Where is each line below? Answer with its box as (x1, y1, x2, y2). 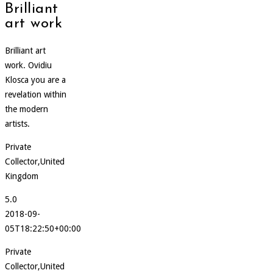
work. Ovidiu (5, 60, 52, 70)
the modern (5, 104, 48, 114)
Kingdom (5, 171, 38, 181)
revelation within (5, 89, 66, 99)
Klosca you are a (5, 74, 66, 85)
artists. (5, 118, 30, 129)
